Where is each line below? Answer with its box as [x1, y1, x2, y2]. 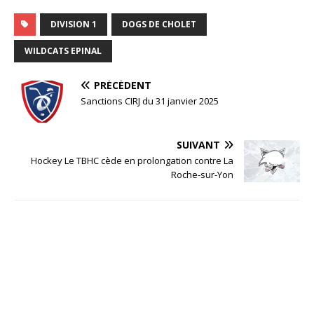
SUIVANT [177, 138, 220, 152]
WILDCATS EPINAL [25, 45, 102, 57]
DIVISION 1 [50, 18, 97, 31]
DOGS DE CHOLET [122, 18, 196, 31]
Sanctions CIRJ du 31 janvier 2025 [81, 95, 219, 108]
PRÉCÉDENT [94, 78, 151, 93]
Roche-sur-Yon [171, 168, 233, 182]
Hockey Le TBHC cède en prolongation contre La [31, 154, 233, 168]
